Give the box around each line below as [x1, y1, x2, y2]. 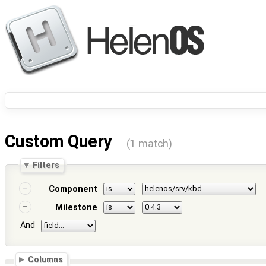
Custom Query [5, 131, 116, 152]
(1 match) [126, 137, 172, 151]
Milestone [55, 202, 97, 213]
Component [48, 184, 97, 195]
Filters [33, 160, 60, 170]
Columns [28, 255, 64, 264]
